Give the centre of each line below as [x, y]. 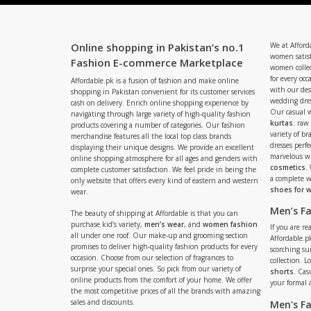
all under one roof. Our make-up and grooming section [159, 235]
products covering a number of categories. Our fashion [158, 125]
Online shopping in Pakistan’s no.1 [158, 47]
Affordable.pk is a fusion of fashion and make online [155, 81]
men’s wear [164, 224]
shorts [282, 271]
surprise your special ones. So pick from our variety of [156, 269]
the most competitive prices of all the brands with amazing [166, 291]
